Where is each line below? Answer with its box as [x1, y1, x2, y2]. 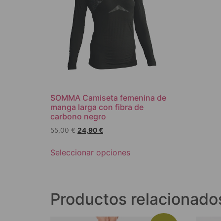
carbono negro [50, 111, 106, 122]
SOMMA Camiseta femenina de [50, 93, 166, 103]
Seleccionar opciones [50, 147, 130, 158]
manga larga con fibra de [50, 102, 144, 112]
